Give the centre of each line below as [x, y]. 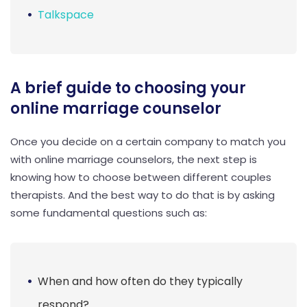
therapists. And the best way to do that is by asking [143, 195]
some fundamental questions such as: [109, 212]
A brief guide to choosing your [128, 88]
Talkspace [66, 14]
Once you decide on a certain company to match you [148, 141]
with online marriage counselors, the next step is [134, 159]
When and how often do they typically [140, 281]
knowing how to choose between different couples [141, 177]
